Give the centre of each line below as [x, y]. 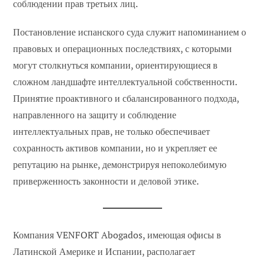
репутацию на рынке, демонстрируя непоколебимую [120, 165]
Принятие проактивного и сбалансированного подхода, [126, 98]
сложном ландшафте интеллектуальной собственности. [125, 82]
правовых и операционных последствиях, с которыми [123, 49]
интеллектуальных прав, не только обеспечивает [112, 132]
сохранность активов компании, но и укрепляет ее [115, 148]
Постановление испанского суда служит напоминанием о [130, 32]
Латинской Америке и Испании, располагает [104, 252]
